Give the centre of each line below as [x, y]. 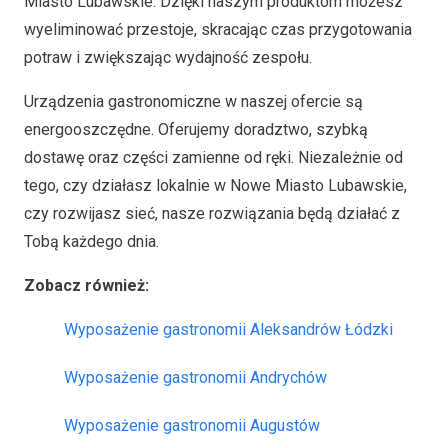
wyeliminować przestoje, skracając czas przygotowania [218, 29]
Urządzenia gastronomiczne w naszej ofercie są [193, 101]
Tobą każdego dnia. [91, 241]
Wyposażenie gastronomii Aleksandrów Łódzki [230, 329]
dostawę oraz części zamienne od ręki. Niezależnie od [213, 157]
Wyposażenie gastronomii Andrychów [197, 377]
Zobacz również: [86, 285]
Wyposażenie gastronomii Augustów [194, 425]
